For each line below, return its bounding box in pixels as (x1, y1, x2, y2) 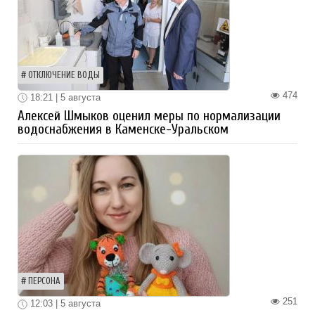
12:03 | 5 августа (27, 298, 101, 309)
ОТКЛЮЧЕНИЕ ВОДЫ (28, 70, 100, 80)
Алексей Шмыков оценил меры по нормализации (18, 108, 281, 124)
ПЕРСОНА (28, 276, 60, 287)
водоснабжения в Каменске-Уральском (18, 122, 229, 138)
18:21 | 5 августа (27, 91, 101, 103)
